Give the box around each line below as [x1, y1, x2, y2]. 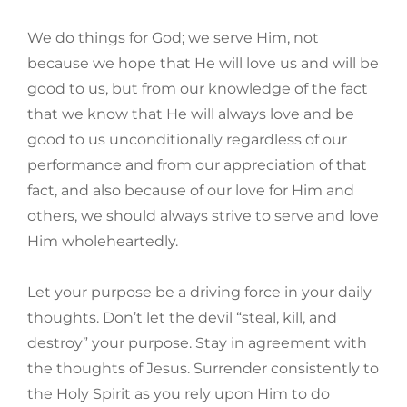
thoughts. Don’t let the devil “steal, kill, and [27, 309, 337, 327]
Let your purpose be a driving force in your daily [27, 283, 372, 302]
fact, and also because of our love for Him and [27, 182, 354, 200]
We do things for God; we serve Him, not [27, 29, 319, 47]
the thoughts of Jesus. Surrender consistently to [27, 360, 379, 378]
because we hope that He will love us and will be [27, 55, 379, 73]
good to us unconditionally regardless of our [27, 131, 347, 149]
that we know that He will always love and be [27, 105, 354, 124]
